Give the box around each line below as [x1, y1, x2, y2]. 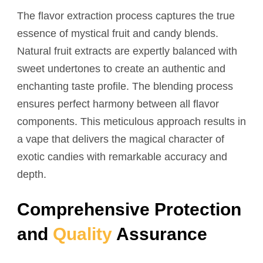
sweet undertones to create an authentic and [17, 62, 225, 75]
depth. [17, 168, 46, 180]
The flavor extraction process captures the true [17, 9, 235, 22]
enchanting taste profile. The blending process [17, 80, 233, 92]
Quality [53, 224, 112, 244]
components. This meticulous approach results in [17, 115, 246, 127]
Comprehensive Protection [17, 199, 241, 219]
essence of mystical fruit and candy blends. [17, 27, 218, 39]
